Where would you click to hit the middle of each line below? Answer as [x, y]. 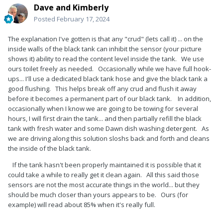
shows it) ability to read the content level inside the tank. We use [106, 59]
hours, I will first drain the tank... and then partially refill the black [105, 119]
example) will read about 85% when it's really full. [82, 205]
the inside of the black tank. [52, 149]
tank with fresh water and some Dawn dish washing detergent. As [109, 129]
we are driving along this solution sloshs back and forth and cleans [109, 139]
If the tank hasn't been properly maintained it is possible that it [105, 165]
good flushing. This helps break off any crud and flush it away [102, 89]
